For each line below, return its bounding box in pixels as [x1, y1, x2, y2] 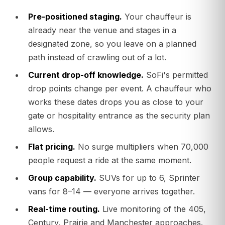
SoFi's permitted [144, 70, 208, 80]
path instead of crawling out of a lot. [28, 52, 166, 63]
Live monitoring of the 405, [100, 204, 206, 214]
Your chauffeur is [122, 12, 191, 22]
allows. [28, 124, 54, 135]
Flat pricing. [28, 142, 75, 152]
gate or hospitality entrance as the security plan [28, 110, 210, 121]
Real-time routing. [28, 204, 100, 214]
